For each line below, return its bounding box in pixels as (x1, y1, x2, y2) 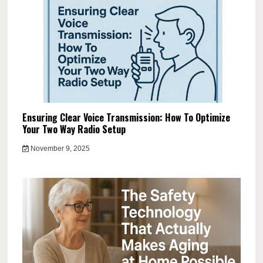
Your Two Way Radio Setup (22, 122, 129, 137)
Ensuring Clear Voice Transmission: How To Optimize (22, 110, 231, 125)
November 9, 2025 (28, 144, 90, 153)
